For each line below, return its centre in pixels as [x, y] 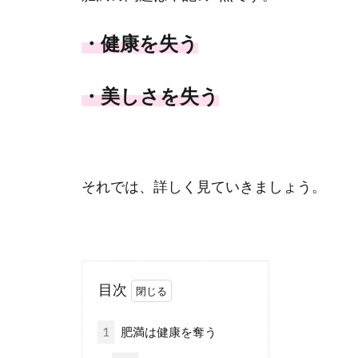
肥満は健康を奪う [167, 332]
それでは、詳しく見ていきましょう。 [204, 187]
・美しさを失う [150, 96]
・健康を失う [140, 43]
